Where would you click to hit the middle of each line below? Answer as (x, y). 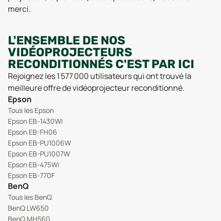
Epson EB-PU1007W (39, 153)
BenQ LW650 (28, 208)
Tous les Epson (31, 110)
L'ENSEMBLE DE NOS (67, 40)
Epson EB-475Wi (34, 164)
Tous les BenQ (30, 197)
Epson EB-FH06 (33, 132)
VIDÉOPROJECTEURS (70, 52)
